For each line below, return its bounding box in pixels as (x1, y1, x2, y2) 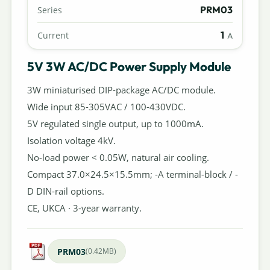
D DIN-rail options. (27, 185, 104, 198)
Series (37, 4, 62, 16)
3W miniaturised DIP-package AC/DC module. (27, 84, 216, 96)
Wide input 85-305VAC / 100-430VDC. (27, 101, 186, 113)
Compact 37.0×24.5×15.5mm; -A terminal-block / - (27, 168, 238, 181)
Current (37, 30, 69, 42)
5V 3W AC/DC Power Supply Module (27, 58, 231, 74)
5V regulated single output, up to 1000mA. (27, 118, 204, 130)
